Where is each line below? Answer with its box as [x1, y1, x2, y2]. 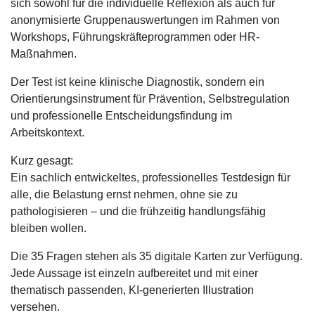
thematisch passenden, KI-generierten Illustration [11, 284, 254, 296]
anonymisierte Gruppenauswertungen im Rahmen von [11, 14, 280, 26]
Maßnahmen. [11, 48, 77, 60]
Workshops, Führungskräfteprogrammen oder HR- [11, 31, 259, 43]
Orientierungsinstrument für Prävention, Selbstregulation [11, 93, 290, 105]
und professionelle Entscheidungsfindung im [11, 110, 232, 122]
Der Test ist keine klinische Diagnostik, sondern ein [11, 76, 264, 88]
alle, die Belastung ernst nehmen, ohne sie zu [11, 188, 238, 200]
